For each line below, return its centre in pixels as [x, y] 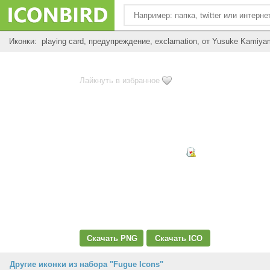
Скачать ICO [179, 238]
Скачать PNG [112, 238]
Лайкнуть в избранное [120, 80]
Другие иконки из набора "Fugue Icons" [86, 264]
